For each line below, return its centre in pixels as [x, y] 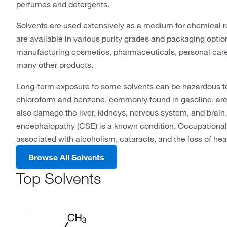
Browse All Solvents [66, 157]
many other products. [55, 65]
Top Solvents [59, 178]
